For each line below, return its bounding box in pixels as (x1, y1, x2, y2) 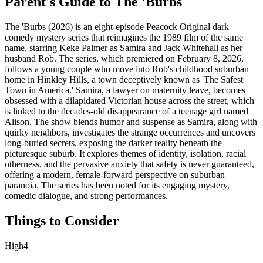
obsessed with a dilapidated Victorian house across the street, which (5, 95, 254, 106)
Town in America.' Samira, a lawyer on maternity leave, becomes (5, 85, 245, 95)
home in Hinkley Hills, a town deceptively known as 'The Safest (5, 74, 243, 85)
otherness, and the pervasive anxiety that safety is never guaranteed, (5, 159, 254, 169)
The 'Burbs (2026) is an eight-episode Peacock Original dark (5, 21, 229, 32)
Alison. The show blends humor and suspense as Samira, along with (5, 116, 257, 127)
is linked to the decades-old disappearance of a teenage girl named (5, 106, 248, 116)
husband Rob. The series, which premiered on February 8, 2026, (5, 53, 244, 63)
